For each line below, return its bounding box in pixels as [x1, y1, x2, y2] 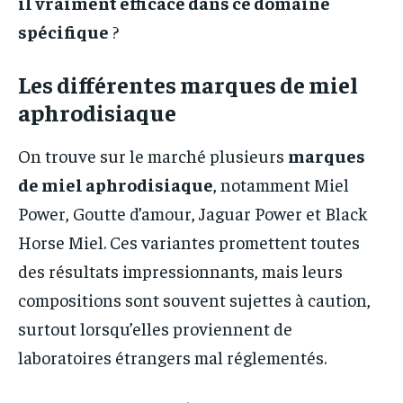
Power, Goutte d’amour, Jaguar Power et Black [18, 201, 368, 225]
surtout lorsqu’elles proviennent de [18, 317, 292, 340]
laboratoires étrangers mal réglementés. [18, 345, 327, 369]
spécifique [18, 20, 109, 43]
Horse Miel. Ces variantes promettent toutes [18, 230, 360, 254]
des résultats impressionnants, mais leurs [18, 259, 343, 282]
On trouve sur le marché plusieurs [18, 144, 288, 167]
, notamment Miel [213, 173, 349, 196]
